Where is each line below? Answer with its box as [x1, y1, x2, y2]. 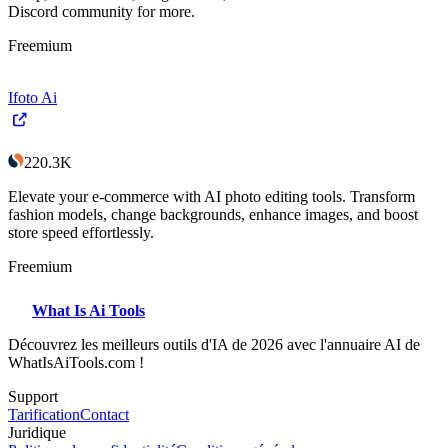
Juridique [8, 423, 66, 441]
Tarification [8, 405, 80, 423]
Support [8, 387, 58, 405]
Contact [80, 405, 129, 423]
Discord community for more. [8, 2, 195, 20]
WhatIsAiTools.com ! [8, 353, 144, 371]
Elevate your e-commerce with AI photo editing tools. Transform [8, 187, 415, 205]
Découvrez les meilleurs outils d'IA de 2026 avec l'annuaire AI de [8, 335, 420, 353]
